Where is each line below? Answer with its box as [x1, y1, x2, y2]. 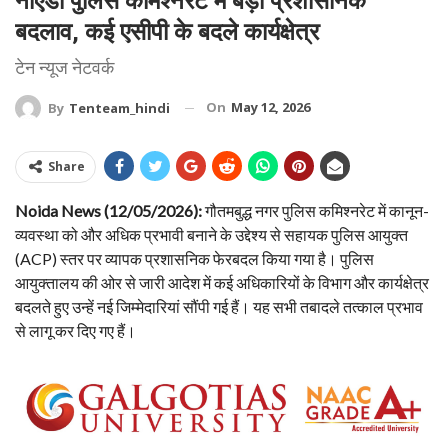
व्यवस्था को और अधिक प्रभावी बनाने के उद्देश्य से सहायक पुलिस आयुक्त [15, 225, 408, 245]
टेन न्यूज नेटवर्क [15, 56, 114, 78]
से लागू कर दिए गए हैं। [15, 321, 136, 341]
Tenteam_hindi [69, 99, 170, 118]
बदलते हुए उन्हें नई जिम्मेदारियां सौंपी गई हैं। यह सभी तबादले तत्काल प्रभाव [15, 297, 423, 317]
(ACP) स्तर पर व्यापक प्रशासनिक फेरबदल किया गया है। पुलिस [15, 249, 374, 269]
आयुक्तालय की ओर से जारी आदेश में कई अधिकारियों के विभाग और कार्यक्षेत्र [15, 273, 429, 293]
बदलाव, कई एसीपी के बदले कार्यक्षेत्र [15, 17, 319, 46]
